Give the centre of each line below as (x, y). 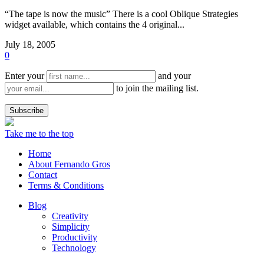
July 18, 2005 (30, 45)
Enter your (26, 76)
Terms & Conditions (66, 186)
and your (173, 76)
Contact (43, 175)
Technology (74, 248)
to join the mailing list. (156, 88)
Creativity (70, 216)
